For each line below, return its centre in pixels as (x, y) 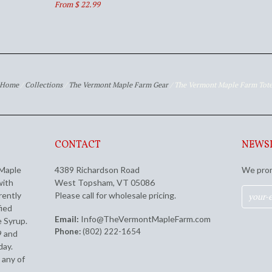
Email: (66, 219)
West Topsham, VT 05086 (104, 183)
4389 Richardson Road (97, 170)
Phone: (67, 232)
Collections (44, 85)
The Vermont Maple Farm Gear (118, 85)
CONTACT (77, 145)
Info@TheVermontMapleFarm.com (145, 219)
